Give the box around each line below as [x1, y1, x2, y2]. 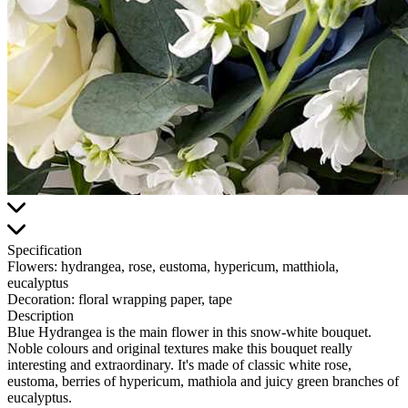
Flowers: [7, 259, 57, 275]
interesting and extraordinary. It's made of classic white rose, [7, 357, 352, 373]
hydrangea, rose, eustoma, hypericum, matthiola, [57, 259, 339, 275]
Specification [7, 242, 82, 259]
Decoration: [7, 291, 75, 308]
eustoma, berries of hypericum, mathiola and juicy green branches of [7, 373, 399, 390]
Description [7, 308, 74, 324]
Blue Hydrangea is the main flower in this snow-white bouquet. [7, 324, 372, 341]
